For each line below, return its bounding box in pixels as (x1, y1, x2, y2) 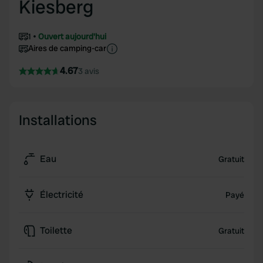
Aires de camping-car (28, 43, 106, 53)
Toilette (40, 224, 72, 237)
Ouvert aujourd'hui (38, 31, 106, 42)
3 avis (78, 66, 99, 76)
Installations (19, 111, 97, 129)
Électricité (40, 188, 83, 201)
